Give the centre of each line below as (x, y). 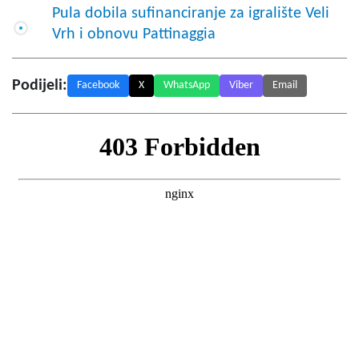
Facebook (98, 85)
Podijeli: (40, 85)
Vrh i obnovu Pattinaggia (134, 34)
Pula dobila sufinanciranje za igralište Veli (191, 13)
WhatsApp (187, 85)
